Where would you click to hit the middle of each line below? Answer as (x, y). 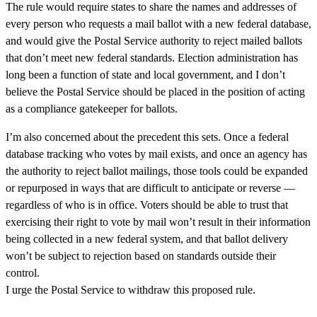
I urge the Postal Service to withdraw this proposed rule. (131, 290)
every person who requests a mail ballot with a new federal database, (158, 24)
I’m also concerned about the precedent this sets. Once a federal (147, 137)
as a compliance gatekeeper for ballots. (92, 109)
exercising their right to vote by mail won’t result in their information (158, 222)
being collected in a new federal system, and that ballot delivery (147, 239)
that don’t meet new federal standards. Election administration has (152, 58)
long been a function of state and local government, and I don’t (145, 75)
